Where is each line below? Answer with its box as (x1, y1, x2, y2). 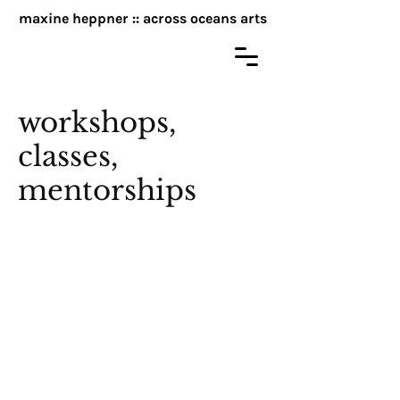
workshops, (18, 105, 176, 139)
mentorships (18, 173, 196, 207)
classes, (18, 139, 118, 173)
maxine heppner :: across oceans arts (19, 10, 267, 27)
